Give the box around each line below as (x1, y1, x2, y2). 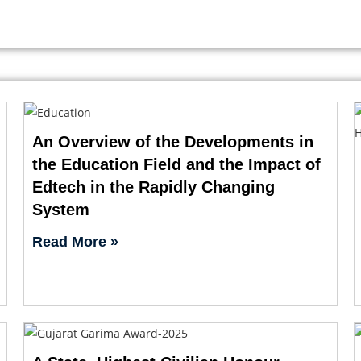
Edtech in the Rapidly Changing (31, 177, 275, 196)
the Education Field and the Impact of (31, 155, 321, 173)
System (31, 200, 89, 218)
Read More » (31, 233, 118, 250)
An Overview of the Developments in (31, 132, 313, 151)
